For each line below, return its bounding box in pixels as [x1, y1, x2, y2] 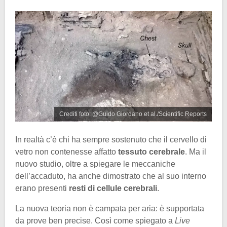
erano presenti [15, 184, 69, 193]
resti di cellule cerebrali [69, 184, 157, 193]
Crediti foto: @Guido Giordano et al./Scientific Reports [59, 110, 207, 118]
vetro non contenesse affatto [15, 147, 118, 157]
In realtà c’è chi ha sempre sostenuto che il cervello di [15, 135, 207, 144]
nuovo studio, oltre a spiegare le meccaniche [15, 160, 175, 169]
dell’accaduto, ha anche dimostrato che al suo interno [15, 172, 206, 181]
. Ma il [185, 147, 206, 157]
